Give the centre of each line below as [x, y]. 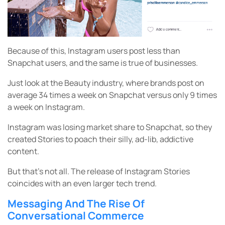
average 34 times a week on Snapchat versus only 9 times [112, 95]
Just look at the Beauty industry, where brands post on [106, 83]
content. [23, 151]
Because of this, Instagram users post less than [94, 50]
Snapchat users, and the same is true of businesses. [103, 63]
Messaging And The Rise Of [76, 203]
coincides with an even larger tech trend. [82, 183]
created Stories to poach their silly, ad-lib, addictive [100, 139]
